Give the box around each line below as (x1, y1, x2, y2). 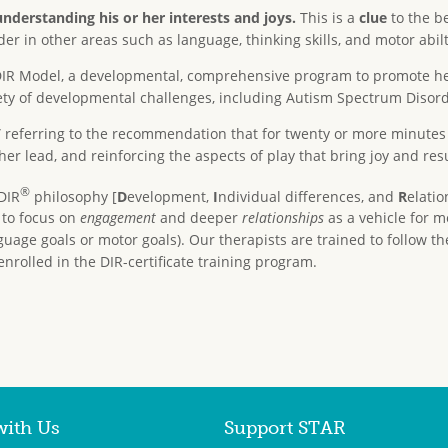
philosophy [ (30, 186, 117, 206)
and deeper (156, 208, 242, 228)
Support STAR (224, 417, 346, 440)
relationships (242, 208, 328, 228)
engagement (80, 208, 156, 228)
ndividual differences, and (218, 186, 398, 206)
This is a (300, 7, 359, 27)
